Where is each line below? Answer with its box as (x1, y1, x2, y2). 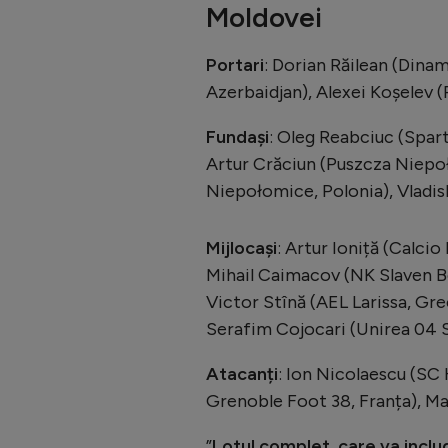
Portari (206, 54, 264, 77)
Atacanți (206, 363, 278, 386)
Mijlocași (206, 237, 277, 260)
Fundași (206, 126, 269, 149)
